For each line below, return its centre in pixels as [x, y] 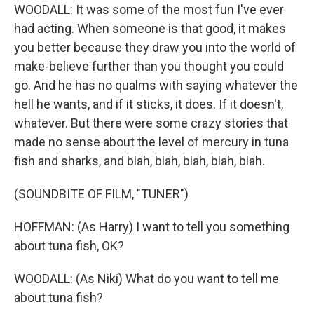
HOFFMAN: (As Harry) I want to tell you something [152, 227]
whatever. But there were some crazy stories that [151, 123]
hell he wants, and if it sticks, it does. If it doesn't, [149, 104]
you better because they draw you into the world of [155, 47]
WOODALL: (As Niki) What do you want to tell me [146, 279]
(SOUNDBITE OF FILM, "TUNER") [101, 194]
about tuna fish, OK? [69, 246]
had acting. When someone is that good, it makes [150, 28]
